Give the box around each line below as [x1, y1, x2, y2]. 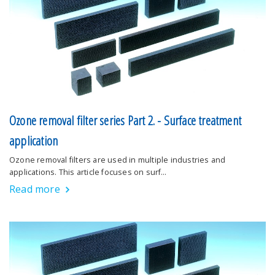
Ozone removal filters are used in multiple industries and [9, 155, 226, 166]
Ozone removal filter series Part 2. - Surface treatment [9, 112, 242, 130]
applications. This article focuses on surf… [9, 167, 167, 178]
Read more [9, 182, 60, 196]
